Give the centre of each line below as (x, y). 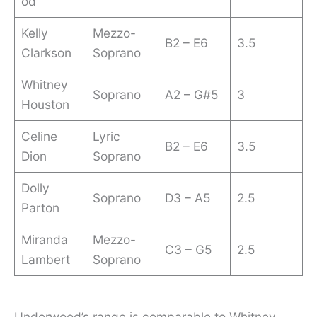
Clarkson (46, 53)
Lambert (45, 260)
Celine (39, 137)
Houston (45, 105)
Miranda (44, 240)
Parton (40, 208)
